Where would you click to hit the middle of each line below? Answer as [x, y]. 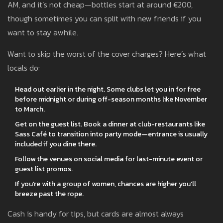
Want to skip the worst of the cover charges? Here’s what [107, 54]
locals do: [24, 68]
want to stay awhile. [43, 33]
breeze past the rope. [49, 194]
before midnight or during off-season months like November [111, 100]
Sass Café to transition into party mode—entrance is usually [111, 134]
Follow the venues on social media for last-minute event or [109, 159]
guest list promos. [44, 169]
